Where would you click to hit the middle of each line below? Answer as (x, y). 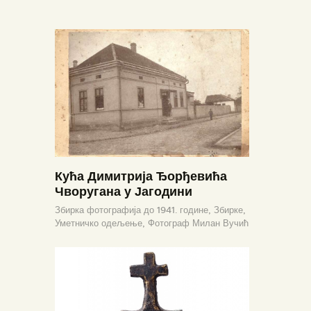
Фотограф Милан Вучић (198, 224)
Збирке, (230, 210)
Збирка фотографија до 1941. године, (134, 210)
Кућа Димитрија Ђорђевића (141, 176)
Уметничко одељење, (101, 224)
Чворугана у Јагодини (124, 191)
